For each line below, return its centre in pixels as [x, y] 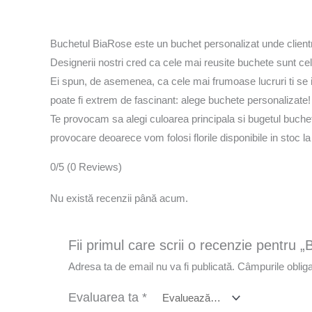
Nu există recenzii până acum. [119, 198]
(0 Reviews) [94, 166]
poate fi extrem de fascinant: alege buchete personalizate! [180, 100]
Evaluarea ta [106, 297]
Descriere [77, 9]
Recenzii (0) [150, 9]
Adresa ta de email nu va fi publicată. [152, 266]
